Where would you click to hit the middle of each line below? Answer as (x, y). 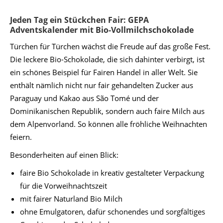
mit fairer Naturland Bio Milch (71, 199)
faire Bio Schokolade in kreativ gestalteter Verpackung (112, 173)
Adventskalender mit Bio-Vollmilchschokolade (102, 30)
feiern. (21, 137)
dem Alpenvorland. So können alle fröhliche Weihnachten (109, 124)
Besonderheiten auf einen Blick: (64, 155)
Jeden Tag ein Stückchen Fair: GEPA (79, 20)
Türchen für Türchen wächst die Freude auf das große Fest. (110, 46)
